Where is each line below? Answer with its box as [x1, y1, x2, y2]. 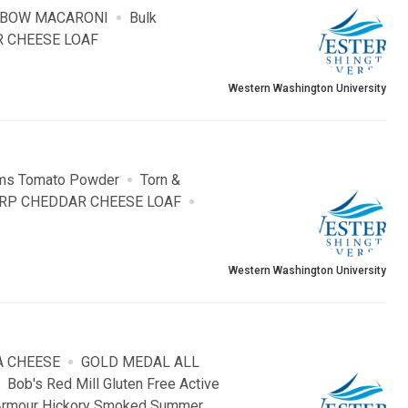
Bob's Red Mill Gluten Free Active [7, 375, 219, 393]
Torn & [140, 171, 180, 189]
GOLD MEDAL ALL [81, 353, 199, 372]
